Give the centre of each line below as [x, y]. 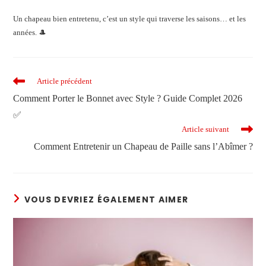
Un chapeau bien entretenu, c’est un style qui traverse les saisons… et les [130, 18]
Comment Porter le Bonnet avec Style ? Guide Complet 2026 [128, 98]
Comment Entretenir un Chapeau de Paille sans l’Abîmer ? [143, 146]
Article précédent [65, 81]
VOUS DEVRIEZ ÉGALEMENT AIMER [106, 199]
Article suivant [205, 129]
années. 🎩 [30, 32]
